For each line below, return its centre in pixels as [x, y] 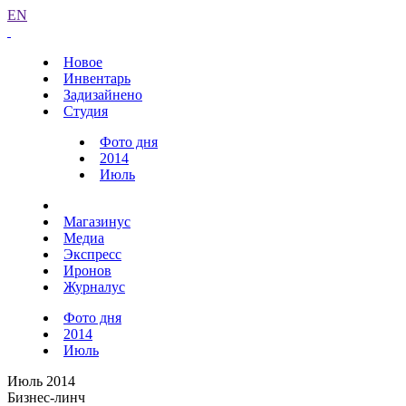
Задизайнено [103, 95]
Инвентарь [97, 78]
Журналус [94, 287]
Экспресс [92, 254]
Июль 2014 [41, 381]
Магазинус [97, 222]
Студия [86, 111]
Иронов [87, 271]
